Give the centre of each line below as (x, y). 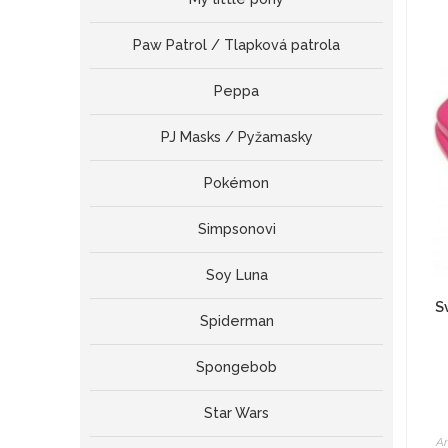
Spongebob (237, 367)
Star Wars (237, 413)
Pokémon (237, 183)
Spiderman (236, 321)
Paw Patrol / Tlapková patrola (237, 45)
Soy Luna (236, 275)
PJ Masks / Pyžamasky (236, 137)
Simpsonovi (236, 229)
